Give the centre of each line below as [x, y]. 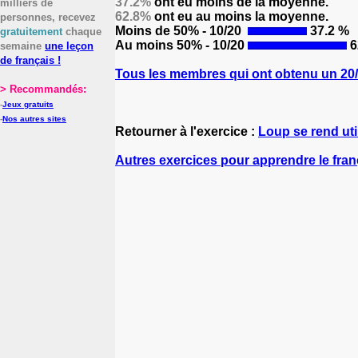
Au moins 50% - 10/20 [181, 45]
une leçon [69, 46]
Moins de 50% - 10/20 [180, 31]
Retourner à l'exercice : [187, 131]
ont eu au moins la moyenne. [240, 16]
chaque [82, 32]
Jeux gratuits [28, 104]
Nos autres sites [34, 119]
